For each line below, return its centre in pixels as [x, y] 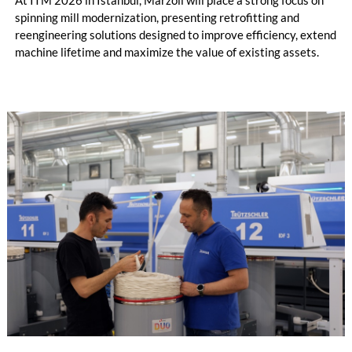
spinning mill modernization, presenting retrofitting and [157, 17]
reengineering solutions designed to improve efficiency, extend [175, 34]
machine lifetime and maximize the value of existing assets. [167, 51]
